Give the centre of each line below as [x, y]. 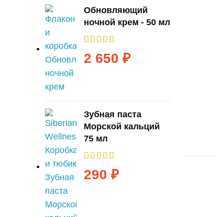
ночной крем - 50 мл [127, 22]
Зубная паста [113, 114]
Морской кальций [122, 126]
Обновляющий [116, 10]
